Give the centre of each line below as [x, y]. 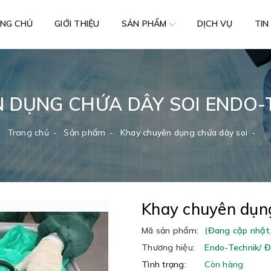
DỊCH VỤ [215, 24]
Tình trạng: [164, 264]
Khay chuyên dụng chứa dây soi [184, 132]
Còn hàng [224, 264]
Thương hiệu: [168, 247]
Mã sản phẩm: [170, 230]
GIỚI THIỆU [77, 24]
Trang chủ [28, 132]
